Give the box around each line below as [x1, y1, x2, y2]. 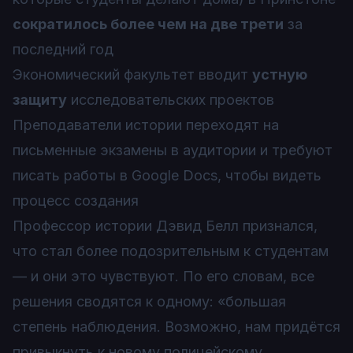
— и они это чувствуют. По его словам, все [13, 268, 314, 284]
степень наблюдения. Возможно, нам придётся [13, 318, 340, 335]
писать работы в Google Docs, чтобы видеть [13, 167, 321, 184]
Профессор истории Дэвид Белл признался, [13, 217, 318, 234]
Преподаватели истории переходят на [13, 117, 279, 133]
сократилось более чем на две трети [13, 16, 284, 32]
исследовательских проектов [67, 91, 274, 108]
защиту [13, 91, 67, 108]
